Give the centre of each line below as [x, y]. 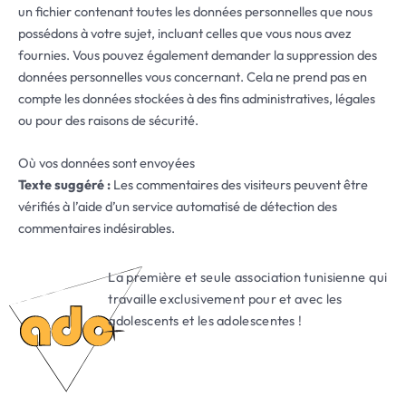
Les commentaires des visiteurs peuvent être [241, 184]
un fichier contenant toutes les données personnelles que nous [195, 11]
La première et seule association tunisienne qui [248, 277]
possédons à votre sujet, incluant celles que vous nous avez [185, 33]
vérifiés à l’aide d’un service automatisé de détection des [178, 206]
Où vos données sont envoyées [106, 162]
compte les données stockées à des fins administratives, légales [197, 98]
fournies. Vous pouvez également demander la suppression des [198, 54]
